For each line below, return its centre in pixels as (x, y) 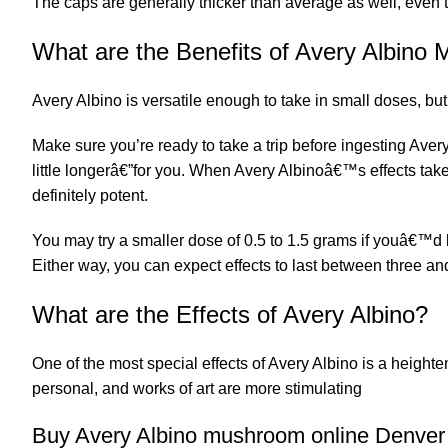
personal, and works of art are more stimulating (197, 389)
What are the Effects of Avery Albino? (230, 315)
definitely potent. (90, 196)
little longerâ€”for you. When (133, 171)
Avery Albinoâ (283, 171)
